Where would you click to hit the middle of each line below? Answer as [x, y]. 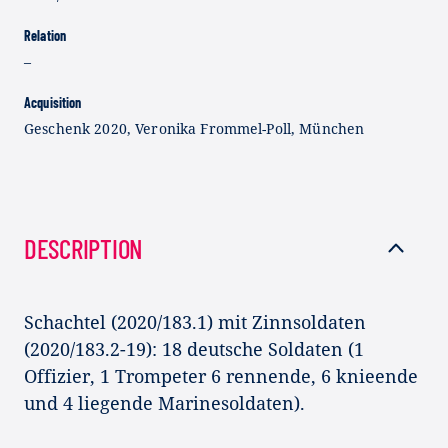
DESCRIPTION [84, 247]
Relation [45, 35]
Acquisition [53, 102]
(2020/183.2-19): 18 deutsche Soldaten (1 [194, 348]
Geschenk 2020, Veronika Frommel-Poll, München [194, 128]
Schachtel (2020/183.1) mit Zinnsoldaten [195, 321]
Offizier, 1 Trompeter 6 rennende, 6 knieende [221, 375]
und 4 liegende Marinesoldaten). [164, 402]
